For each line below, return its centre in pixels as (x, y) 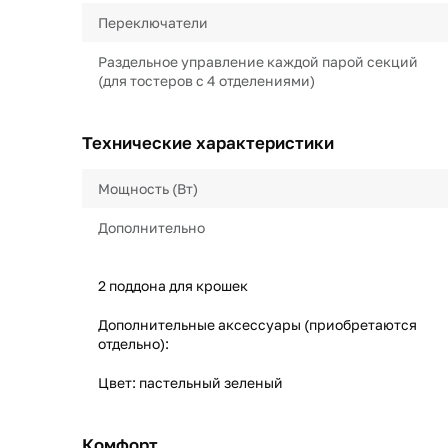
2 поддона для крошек (173, 285)
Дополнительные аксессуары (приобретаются (257, 324)
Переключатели (153, 22)
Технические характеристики (208, 142)
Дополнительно (151, 227)
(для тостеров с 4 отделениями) (206, 80)
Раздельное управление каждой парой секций (258, 61)
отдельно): (133, 343)
